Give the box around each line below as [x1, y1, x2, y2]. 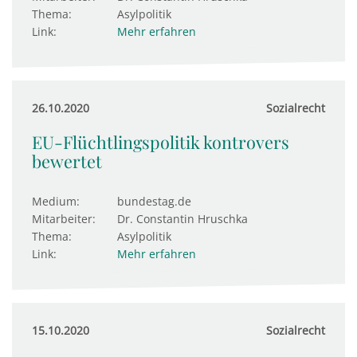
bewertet [32, 150, 102, 172]
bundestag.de [117, 194, 191, 209]
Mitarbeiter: [32, 211, 96, 226]
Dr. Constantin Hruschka [117, 211, 248, 226]
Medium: [32, 194, 80, 209]
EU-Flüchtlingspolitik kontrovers [32, 131, 289, 153]
